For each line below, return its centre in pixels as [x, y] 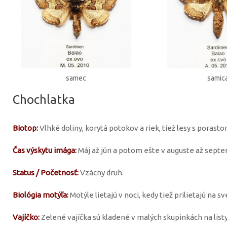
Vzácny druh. [101, 172]
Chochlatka [44, 99]
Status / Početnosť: [46, 172]
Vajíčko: [26, 217]
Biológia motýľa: [41, 195]
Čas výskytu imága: [45, 150]
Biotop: [25, 128]
